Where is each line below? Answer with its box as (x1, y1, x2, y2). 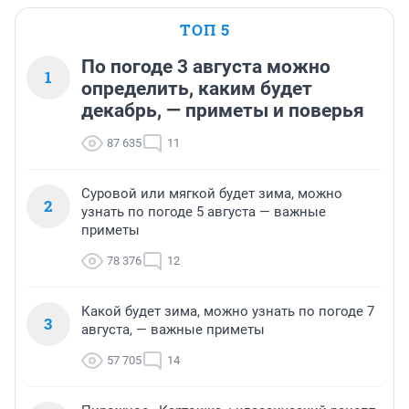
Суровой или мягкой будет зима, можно (81, 185, 342, 203)
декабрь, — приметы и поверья (81, 100, 364, 122)
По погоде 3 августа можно (81, 56, 330, 79)
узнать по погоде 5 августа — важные (81, 204, 326, 221)
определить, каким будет (81, 78, 312, 100)
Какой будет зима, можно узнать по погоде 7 (81, 303, 374, 320)
